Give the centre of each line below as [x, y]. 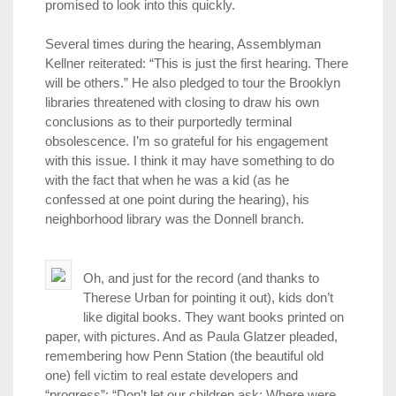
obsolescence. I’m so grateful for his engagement [187, 141]
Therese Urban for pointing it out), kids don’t [208, 298]
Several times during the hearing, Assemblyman [183, 44]
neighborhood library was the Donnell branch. [175, 219]
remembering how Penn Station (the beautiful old [184, 356]
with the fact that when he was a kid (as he [167, 180]
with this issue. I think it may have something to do [190, 161]
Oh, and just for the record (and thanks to [201, 278]
